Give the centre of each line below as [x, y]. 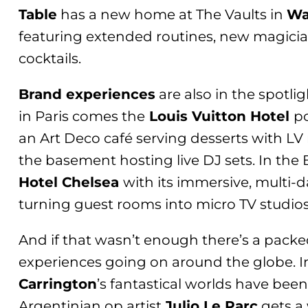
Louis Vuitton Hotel [220, 116]
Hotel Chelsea [71, 182]
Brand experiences [87, 94]
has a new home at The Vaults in [172, 14]
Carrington [58, 284]
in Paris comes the [82, 116]
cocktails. [50, 58]
